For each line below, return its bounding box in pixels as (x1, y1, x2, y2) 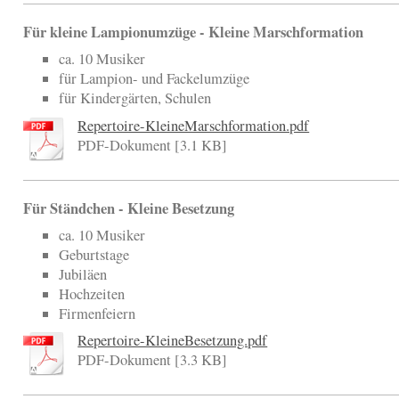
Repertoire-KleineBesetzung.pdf (77, 330, 268, 350)
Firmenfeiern (59, 303, 136, 323)
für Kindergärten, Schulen (59, 88, 212, 109)
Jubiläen (59, 264, 108, 284)
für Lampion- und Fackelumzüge (59, 69, 250, 89)
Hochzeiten (59, 283, 126, 304)
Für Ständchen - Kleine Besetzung (23, 197, 235, 219)
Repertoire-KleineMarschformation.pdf (77, 115, 310, 135)
